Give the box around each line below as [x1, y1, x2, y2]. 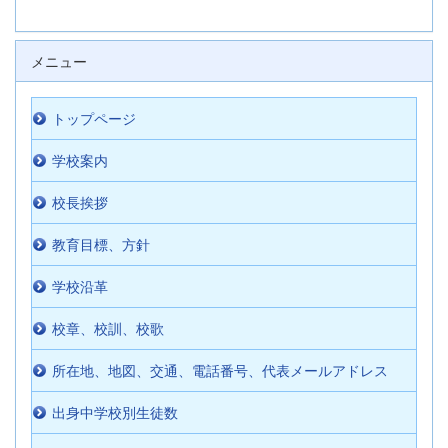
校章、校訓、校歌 [52, 321, 164, 338]
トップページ [52, 111, 136, 128]
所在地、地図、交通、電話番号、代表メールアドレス [52, 363, 388, 380]
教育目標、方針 [52, 237, 150, 254]
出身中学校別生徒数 [52, 405, 178, 422]
